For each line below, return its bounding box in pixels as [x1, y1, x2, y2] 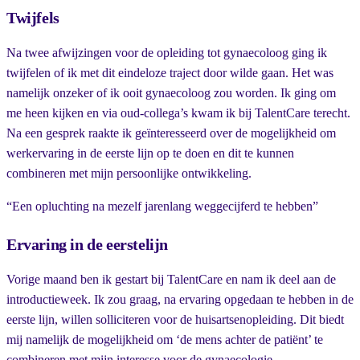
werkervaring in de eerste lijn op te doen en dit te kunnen [6, 145, 294, 160]
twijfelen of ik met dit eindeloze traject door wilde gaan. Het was [6, 65, 333, 80]
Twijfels [6, 8, 59, 27]
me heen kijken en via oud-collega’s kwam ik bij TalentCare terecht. [6, 105, 350, 120]
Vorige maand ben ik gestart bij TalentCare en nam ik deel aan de [6, 272, 336, 286]
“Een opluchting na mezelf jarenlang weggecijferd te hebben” [6, 198, 318, 213]
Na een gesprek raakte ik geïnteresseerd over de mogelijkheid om [6, 125, 336, 140]
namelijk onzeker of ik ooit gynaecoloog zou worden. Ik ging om [6, 85, 336, 100]
